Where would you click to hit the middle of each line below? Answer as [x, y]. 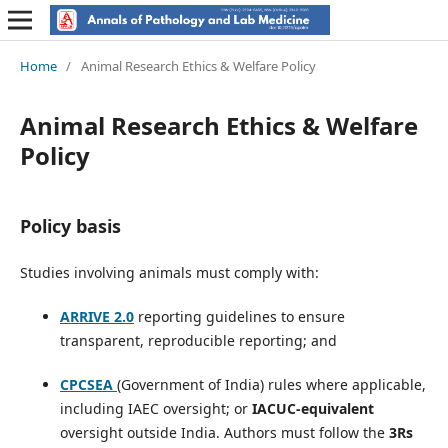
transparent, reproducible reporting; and [198, 340]
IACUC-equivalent [312, 408]
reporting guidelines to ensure [239, 316]
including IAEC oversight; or [155, 408]
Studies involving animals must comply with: [169, 272]
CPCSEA [86, 384]
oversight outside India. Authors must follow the [224, 432]
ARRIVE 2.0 [96, 316]
